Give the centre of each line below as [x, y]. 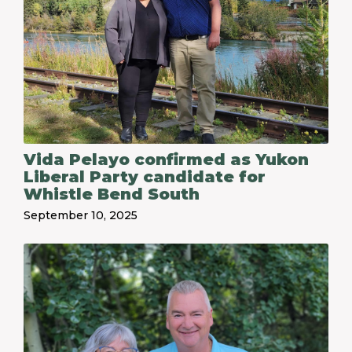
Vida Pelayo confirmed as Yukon [166, 159]
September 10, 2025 [81, 215]
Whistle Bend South [112, 194]
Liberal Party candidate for [145, 177]
